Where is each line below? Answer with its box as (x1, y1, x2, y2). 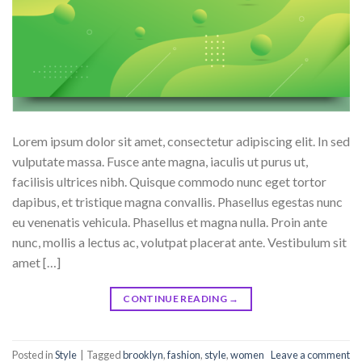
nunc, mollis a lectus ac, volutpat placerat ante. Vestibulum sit (12, 234, 347, 250)
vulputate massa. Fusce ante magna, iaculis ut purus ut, (12, 154, 308, 170)
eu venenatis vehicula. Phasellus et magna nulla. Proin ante (12, 214, 327, 230)
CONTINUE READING (123, 293, 229, 305)
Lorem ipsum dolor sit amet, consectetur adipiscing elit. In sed (12, 133, 350, 149)
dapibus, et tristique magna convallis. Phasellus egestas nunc (12, 194, 343, 210)
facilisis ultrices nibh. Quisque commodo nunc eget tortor (12, 174, 326, 190)
